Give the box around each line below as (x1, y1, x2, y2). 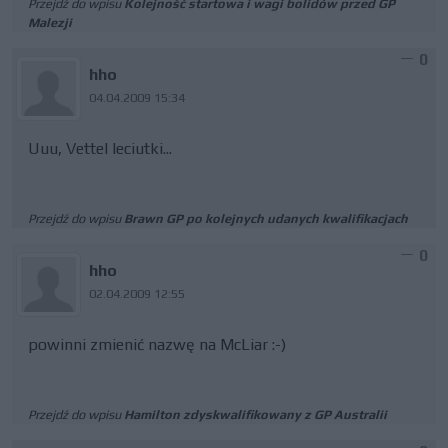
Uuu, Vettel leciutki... (28, 139, 172, 158)
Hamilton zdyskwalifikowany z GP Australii (124, 407, 387, 422)
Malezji (28, 15, 72, 30)
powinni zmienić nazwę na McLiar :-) (28, 335, 286, 354)
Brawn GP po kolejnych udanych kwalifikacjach (124, 211, 408, 226)
